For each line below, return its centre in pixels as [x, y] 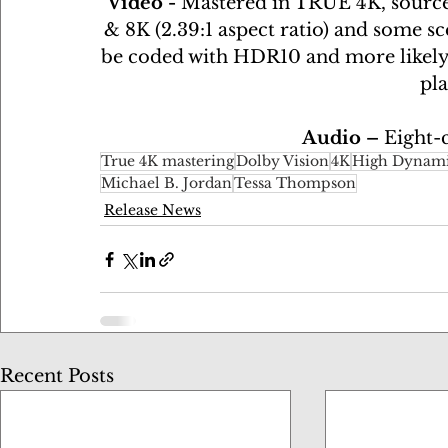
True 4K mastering [167, 161]
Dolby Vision [282, 161]
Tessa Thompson [295, 183]
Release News [152, 210]
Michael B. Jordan [166, 183]
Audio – [342, 138]
